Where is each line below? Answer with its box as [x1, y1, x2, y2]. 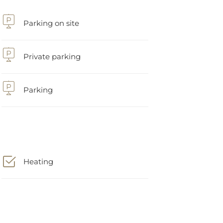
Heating [23, 150, 53, 159]
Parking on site [23, 11, 79, 21]
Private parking [23, 45, 81, 54]
